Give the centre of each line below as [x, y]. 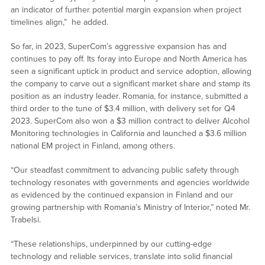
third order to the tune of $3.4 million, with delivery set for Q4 [123, 109]
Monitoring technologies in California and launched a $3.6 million [128, 134]
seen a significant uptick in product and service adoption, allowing [131, 72]
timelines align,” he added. [59, 22]
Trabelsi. [25, 220]
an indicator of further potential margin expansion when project [126, 10]
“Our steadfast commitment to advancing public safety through [125, 170]
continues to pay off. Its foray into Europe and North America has [129, 59]
